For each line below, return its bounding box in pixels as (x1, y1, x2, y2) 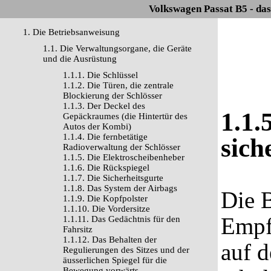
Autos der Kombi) (63, 122, 131, 131)
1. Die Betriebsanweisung (23, 27, 120, 37)
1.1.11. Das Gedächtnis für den (63, 214, 180, 224)
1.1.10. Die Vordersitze (63, 204, 150, 214)
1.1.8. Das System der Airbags (63, 183, 177, 193)
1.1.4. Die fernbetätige (63, 132, 148, 142)
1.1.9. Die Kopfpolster (63, 194, 148, 203)
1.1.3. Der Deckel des (63, 101, 145, 111)
